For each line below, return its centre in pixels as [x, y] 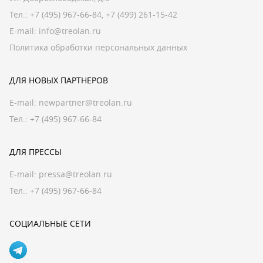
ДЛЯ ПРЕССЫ [36, 152]
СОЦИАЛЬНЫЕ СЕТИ [50, 223]
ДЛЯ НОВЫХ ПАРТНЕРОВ [59, 80]
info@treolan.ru [70, 31]
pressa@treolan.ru [75, 174]
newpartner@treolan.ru [85, 102]
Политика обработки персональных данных [98, 47]
